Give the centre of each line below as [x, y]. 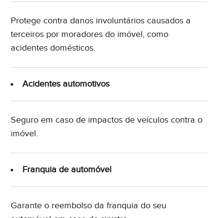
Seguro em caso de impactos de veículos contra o [107, 120]
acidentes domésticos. [53, 48]
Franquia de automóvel [67, 170]
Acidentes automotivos [66, 84]
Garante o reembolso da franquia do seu [89, 206]
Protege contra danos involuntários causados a [101, 21]
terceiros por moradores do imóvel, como [90, 35]
